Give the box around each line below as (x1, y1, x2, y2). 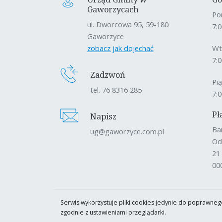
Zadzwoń (90, 69, 125, 80)
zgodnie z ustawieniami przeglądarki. (60, 208, 166, 217)
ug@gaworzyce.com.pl (90, 126, 164, 136)
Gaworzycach (87, 3, 139, 15)
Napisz (90, 111, 116, 122)
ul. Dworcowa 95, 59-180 (87, 19, 168, 29)
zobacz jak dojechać (87, 43, 154, 53)
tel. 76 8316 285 (90, 84, 142, 95)
